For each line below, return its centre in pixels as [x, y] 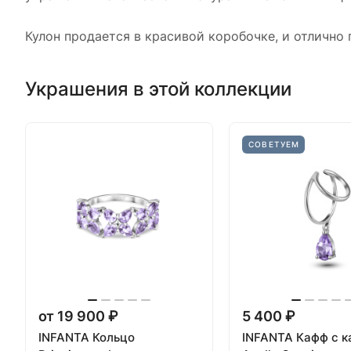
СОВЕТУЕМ [274, 144]
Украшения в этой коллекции [158, 89]
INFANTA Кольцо [87, 337]
